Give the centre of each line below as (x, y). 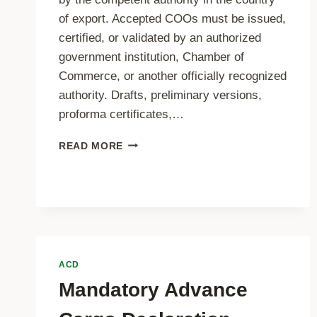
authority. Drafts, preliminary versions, (160, 95)
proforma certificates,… (121, 114)
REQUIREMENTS (165, 187)
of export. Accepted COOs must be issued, (172, 18)
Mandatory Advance (153, 290)
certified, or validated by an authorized (160, 38)
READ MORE (91, 146)
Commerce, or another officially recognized (173, 76)
